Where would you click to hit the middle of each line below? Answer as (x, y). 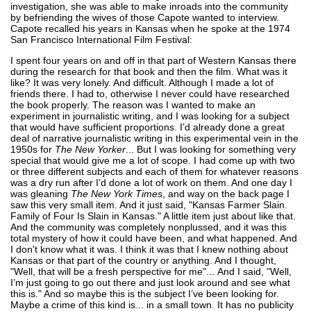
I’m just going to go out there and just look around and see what (150, 282)
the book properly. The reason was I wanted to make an (133, 104)
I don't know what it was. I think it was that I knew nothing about (149, 249)
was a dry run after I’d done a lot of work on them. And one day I (151, 182)
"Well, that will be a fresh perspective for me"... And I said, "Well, (151, 271)
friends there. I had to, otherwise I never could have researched (150, 93)
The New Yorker (90, 149)
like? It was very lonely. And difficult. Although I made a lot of (142, 82)
